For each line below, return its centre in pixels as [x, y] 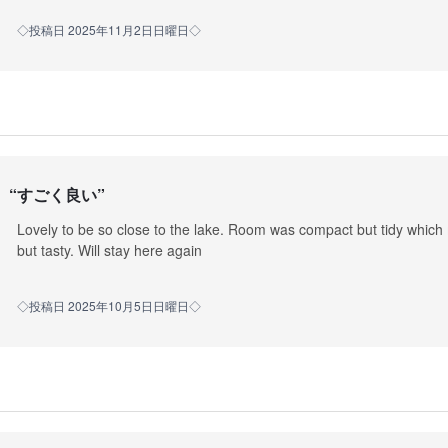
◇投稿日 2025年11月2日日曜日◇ [108, 30]
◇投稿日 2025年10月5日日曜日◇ [108, 306]
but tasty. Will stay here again [109, 250]
